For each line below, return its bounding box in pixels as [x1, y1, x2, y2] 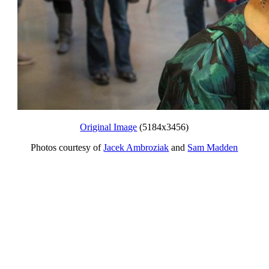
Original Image [80, 122, 138, 132]
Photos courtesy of [31, 142, 104, 153]
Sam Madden [187, 142, 238, 153]
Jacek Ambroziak [103, 142, 169, 153]
